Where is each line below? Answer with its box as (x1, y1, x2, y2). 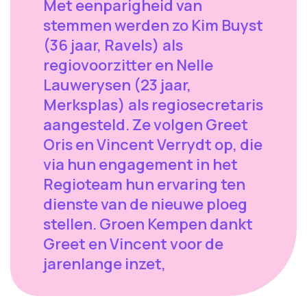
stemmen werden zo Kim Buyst (43, 14, 263, 36)
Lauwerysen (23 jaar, (43, 74, 191, 95)
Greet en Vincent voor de (43, 233, 223, 254)
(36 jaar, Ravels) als (43, 34, 183, 56)
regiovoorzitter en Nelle (43, 54, 213, 75)
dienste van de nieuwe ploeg (43, 193, 247, 214)
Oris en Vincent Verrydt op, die (43, 134, 262, 155)
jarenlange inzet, (43, 253, 166, 274)
